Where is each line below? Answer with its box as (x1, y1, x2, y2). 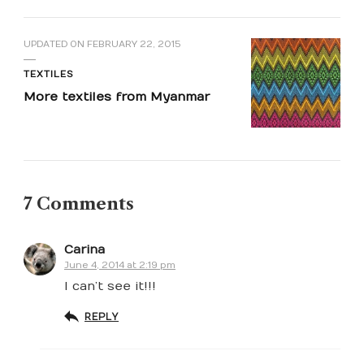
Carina (64, 242, 105, 258)
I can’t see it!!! (64, 279, 156, 294)
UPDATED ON (24, 39, 87, 50)
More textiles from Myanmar (24, 89, 210, 105)
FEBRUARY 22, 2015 (87, 39, 181, 50)
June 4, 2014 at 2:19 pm (64, 260, 175, 271)
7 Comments (24, 193, 134, 214)
